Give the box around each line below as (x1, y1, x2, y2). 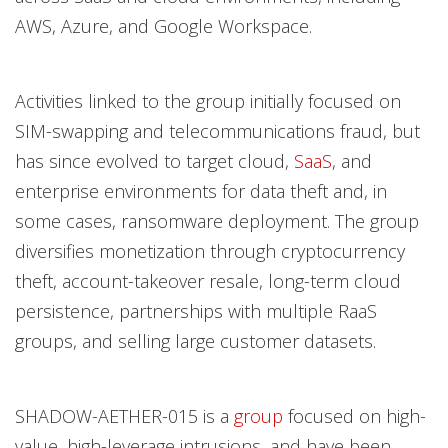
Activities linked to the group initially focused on (15, 89, 401, 113)
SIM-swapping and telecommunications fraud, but (15, 119, 420, 143)
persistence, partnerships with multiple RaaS (15, 299, 377, 323)
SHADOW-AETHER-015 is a (15, 404, 234, 428)
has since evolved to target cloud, (15, 149, 294, 173)
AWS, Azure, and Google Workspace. (15, 14, 312, 38)
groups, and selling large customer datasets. (15, 329, 376, 353)
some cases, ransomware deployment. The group (15, 209, 419, 233)
